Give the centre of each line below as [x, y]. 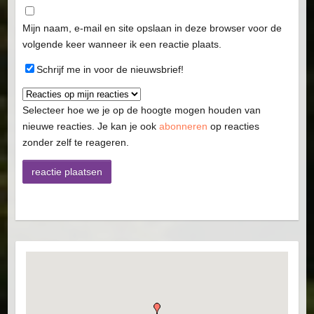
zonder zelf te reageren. [75, 143]
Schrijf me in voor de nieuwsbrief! [110, 69]
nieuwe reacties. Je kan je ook [90, 127]
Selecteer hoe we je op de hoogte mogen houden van [141, 110]
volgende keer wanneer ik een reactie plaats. [122, 45]
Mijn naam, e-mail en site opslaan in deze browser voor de [152, 28]
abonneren [183, 127]
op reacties [233, 127]
